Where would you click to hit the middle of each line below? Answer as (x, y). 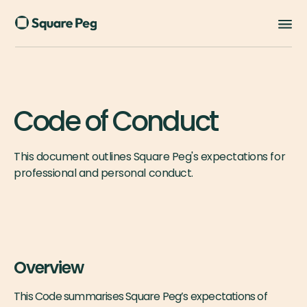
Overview (49, 268)
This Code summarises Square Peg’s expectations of (140, 296)
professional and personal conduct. (103, 173)
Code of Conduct (115, 121)
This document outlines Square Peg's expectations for (150, 157)
